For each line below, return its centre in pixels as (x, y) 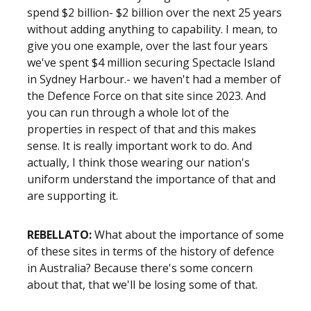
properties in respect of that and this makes (142, 129)
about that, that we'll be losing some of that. (142, 285)
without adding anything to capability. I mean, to (152, 29)
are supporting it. (73, 196)
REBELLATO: (61, 235)
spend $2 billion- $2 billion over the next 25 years (154, 12)
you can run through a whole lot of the (128, 112)
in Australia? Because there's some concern (140, 268)
